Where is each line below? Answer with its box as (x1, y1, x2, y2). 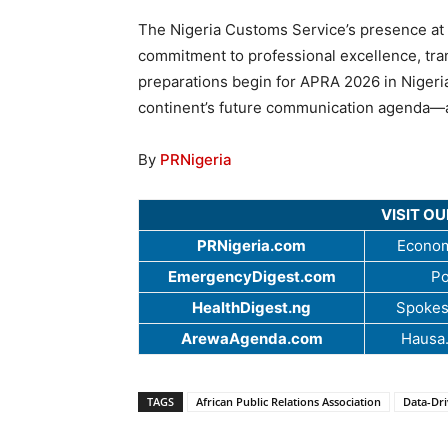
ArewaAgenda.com (180, 328, 323, 348)
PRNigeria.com (197, 235, 306, 255)
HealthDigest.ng (192, 297, 311, 317)
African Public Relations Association (196, 393, 381, 409)
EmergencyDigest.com (167, 266, 336, 286)
